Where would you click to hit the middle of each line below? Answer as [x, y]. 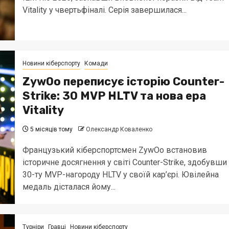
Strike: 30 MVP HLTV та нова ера [114, 96]
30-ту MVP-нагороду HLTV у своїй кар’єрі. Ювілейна [120, 174]
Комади [96, 63]
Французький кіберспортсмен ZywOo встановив [114, 150]
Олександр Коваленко [119, 129]
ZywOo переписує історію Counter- [123, 81]
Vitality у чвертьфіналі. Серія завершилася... [104, 10]
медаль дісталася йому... [69, 187]
